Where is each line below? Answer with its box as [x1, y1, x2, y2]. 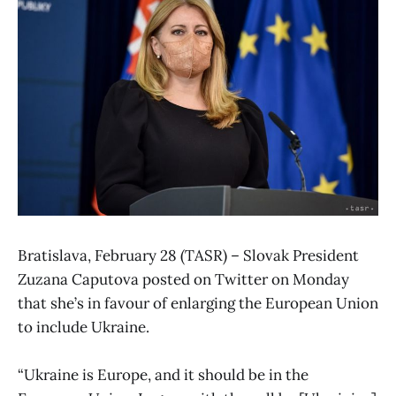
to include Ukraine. [18, 316, 149, 337]
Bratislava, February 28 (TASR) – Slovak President [18, 245, 359, 265]
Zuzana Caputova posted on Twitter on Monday [18, 269, 349, 289]
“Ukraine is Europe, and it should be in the [18, 365, 308, 385]
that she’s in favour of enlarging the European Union [18, 293, 378, 313]
